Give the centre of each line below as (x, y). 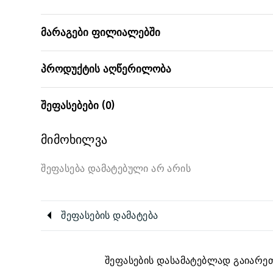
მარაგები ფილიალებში (101, 32)
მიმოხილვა (74, 140)
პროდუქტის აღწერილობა (106, 69)
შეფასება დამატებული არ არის (116, 168)
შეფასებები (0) (78, 105)
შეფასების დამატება (110, 215)
